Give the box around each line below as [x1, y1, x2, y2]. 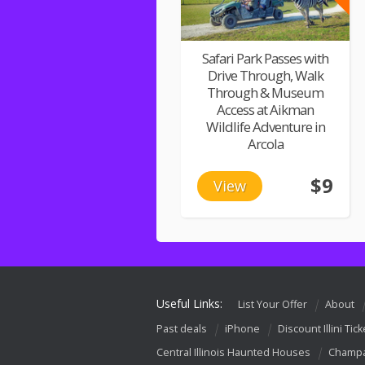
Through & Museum [207, 83, 323, 103]
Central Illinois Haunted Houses [156, 345, 310, 359]
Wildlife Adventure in [205, 117, 325, 137]
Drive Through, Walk [207, 66, 323, 86]
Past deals [156, 321, 207, 336]
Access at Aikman [217, 100, 314, 120]
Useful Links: [156, 296, 222, 312]
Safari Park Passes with [202, 49, 328, 68]
